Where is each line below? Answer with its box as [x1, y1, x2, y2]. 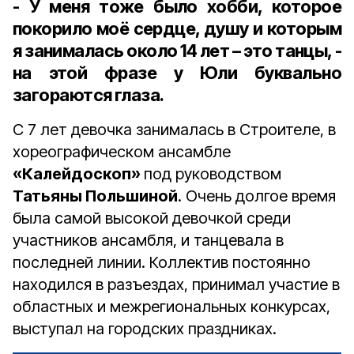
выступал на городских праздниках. [13, 319, 277, 338]
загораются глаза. [13, 85, 164, 105]
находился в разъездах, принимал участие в [13, 275, 340, 294]
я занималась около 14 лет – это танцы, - [13, 40, 341, 61]
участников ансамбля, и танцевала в [13, 231, 284, 250]
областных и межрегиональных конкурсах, [13, 297, 330, 316]
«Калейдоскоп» [13, 164, 144, 183]
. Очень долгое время [178, 186, 336, 205]
